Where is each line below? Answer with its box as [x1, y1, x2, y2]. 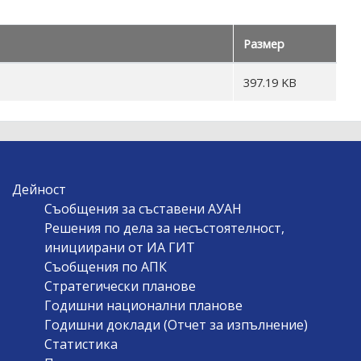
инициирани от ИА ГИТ [44, 238, 195, 256]
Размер [243, 35, 284, 52]
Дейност [11, 180, 66, 198]
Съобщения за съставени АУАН [44, 199, 242, 218]
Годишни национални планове [44, 296, 243, 314]
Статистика [44, 334, 118, 353]
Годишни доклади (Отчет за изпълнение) [44, 315, 308, 334]
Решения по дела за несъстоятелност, [44, 218, 284, 237]
